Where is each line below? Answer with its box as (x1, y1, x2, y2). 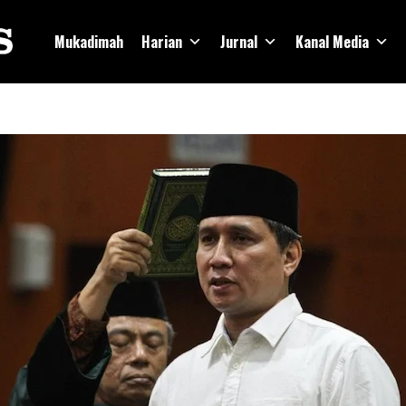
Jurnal (220, 31, 257, 53)
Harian (141, 31, 182, 53)
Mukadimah (54, 31, 123, 53)
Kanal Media (295, 31, 369, 53)
